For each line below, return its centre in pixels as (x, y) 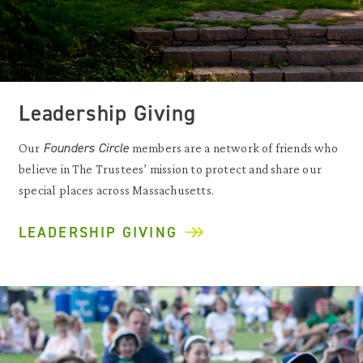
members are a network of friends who (233, 148)
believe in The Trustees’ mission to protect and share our (170, 169)
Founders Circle (86, 148)
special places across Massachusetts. (116, 190)
